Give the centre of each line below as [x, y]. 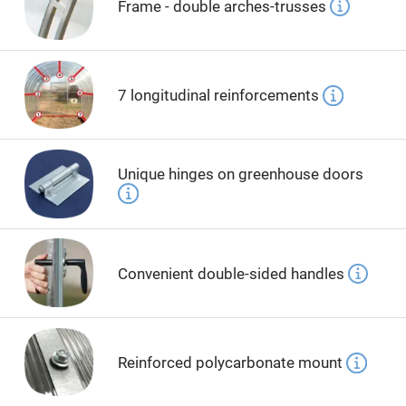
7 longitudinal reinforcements [220, 96]
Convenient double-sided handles [232, 273]
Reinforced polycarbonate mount [232, 363]
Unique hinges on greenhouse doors [240, 174]
